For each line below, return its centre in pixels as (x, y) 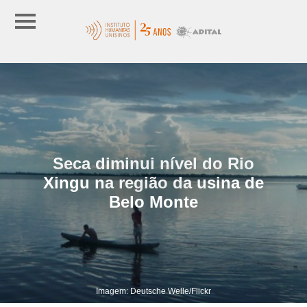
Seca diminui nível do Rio (153, 163)
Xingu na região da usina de (153, 182)
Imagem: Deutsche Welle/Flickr (153, 291)
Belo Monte (153, 201)
